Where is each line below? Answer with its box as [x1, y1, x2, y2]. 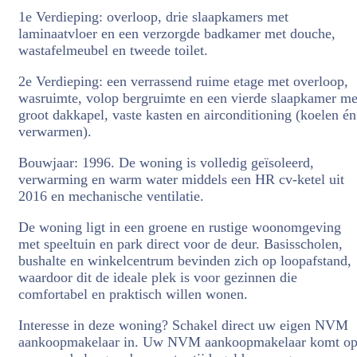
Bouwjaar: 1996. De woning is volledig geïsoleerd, [18, 155, 314, 171]
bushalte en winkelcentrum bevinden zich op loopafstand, [18, 253, 351, 269]
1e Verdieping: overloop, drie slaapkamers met [18, 9, 288, 25]
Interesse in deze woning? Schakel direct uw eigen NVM [18, 317, 348, 333]
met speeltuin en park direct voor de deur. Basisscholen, [18, 236, 343, 252]
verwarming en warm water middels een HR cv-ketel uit [18, 171, 344, 187]
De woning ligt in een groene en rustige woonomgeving [18, 219, 341, 235]
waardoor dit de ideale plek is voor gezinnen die [18, 269, 297, 285]
